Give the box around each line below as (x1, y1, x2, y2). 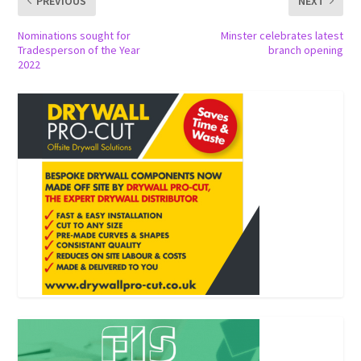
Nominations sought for (18, 27, 131, 43)
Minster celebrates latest (220, 27, 343, 43)
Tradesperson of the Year (18, 42, 141, 57)
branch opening (268, 42, 343, 57)
